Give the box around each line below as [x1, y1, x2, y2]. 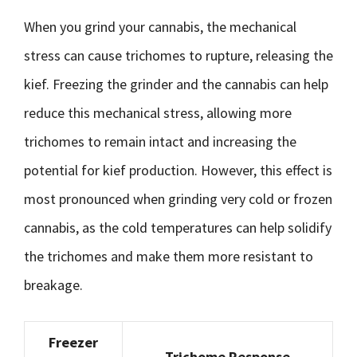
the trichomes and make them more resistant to [24, 247, 313, 265]
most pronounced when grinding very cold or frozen [24, 190, 332, 208]
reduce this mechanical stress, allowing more [24, 104, 292, 122]
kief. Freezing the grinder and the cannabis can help [24, 75, 328, 93]
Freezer [49, 333, 98, 351]
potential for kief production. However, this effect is [24, 161, 332, 179]
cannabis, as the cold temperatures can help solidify [24, 218, 331, 237]
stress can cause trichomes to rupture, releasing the [24, 46, 333, 65]
